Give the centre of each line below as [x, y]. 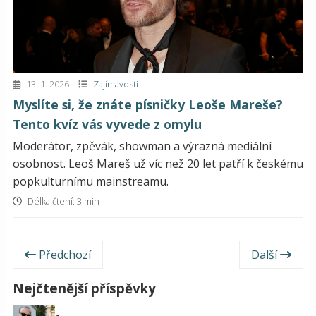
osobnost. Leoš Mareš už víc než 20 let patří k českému [158, 163]
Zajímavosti [116, 84]
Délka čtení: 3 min [62, 201]
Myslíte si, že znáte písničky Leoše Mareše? [148, 104]
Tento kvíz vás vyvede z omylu [107, 124]
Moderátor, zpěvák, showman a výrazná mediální [142, 146]
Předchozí [63, 254]
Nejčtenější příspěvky [84, 288]
